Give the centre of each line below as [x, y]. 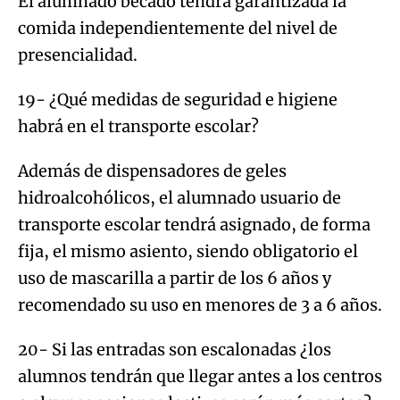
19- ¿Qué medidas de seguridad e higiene [178, 99]
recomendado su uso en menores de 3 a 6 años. [200, 304]
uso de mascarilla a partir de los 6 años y [175, 278]
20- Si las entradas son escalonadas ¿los [175, 349]
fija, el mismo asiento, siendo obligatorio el [188, 251]
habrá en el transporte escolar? [138, 126]
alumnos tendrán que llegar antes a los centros [200, 376]
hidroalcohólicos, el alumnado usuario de [179, 197]
